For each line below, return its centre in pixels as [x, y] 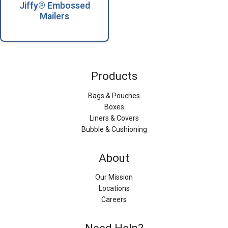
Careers [114, 200]
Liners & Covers [114, 118]
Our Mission [114, 177]
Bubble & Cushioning [114, 129]
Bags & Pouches [114, 95]
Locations [114, 189]
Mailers [54, 16]
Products [114, 76]
